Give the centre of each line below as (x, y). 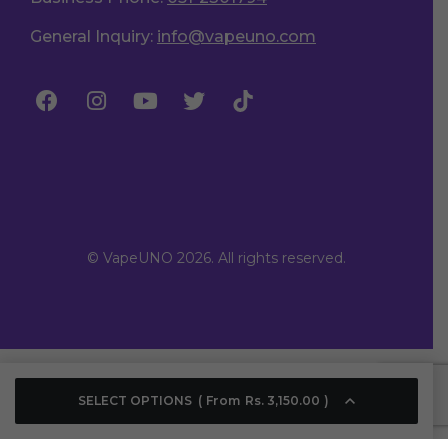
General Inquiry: (93, 36)
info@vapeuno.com (236, 36)
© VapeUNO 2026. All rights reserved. (216, 257)
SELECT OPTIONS (135, 400)
